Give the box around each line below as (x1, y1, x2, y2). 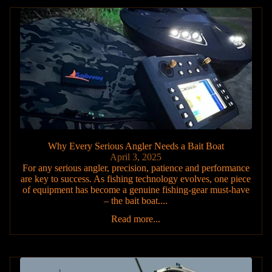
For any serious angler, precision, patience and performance (22, 162, 250, 173)
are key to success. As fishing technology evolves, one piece (21, 173, 251, 184)
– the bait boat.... (104, 195, 168, 206)
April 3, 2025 (110, 151, 162, 162)
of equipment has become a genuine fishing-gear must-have (22, 184, 250, 195)
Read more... (111, 213, 161, 224)
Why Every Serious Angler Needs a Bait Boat (47, 140, 224, 151)
